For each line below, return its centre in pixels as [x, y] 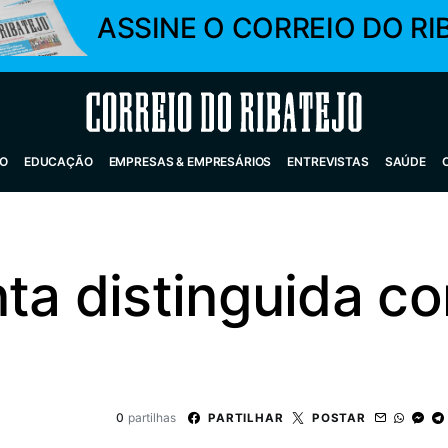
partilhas [151, 417]
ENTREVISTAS [328, 161]
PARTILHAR [245, 417]
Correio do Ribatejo [176, 112]
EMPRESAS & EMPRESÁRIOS [190, 161]
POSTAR [338, 417]
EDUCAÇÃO [58, 161]
